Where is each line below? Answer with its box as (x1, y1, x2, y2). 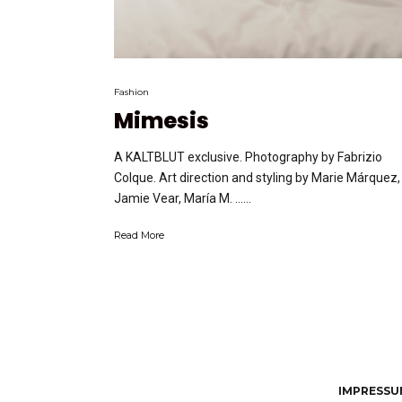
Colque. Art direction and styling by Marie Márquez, (114, 170, 400, 186)
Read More (114, 229, 164, 242)
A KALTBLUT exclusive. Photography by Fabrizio (114, 150, 382, 165)
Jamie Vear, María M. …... (114, 191, 251, 206)
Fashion (114, 86, 149, 99)
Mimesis (114, 106, 209, 136)
